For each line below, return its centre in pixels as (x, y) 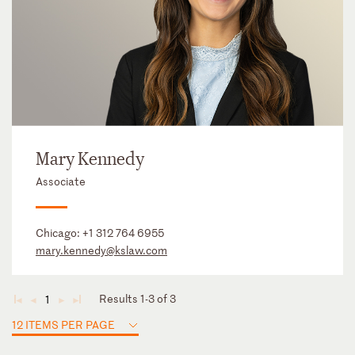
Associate (61, 181)
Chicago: (59, 232)
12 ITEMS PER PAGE (63, 324)
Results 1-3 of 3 (137, 298)
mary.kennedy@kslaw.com (101, 250)
